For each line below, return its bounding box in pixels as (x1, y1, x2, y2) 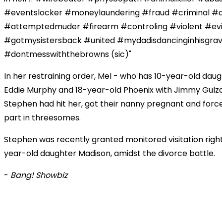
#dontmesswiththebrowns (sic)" (4, 49, 131, 60)
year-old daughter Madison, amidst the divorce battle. (4, 148, 215, 160)
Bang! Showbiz (10, 169, 67, 181)
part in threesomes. (4, 112, 81, 124)
